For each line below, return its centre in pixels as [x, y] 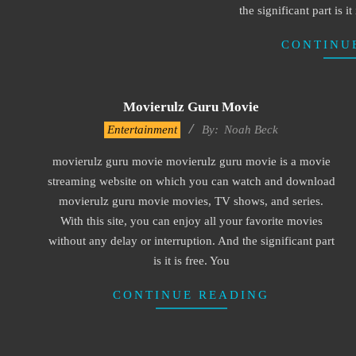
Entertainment [142, 130]
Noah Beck [251, 130]
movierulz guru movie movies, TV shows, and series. [191, 201]
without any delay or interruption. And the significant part [191, 241]
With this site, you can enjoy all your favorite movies [191, 221]
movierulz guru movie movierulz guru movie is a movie [191, 161]
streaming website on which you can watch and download [191, 181]
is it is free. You [191, 261]
